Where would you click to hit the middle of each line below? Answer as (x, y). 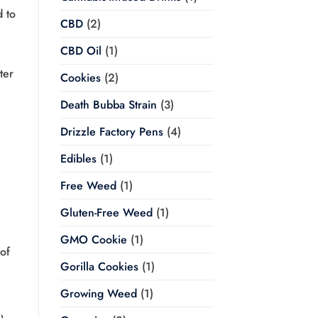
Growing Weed (98, 294)
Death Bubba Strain (108, 105)
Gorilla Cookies (99, 267)
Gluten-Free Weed (106, 213)
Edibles (78, 159)
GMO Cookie (93, 240)
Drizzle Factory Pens (111, 132)
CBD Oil (81, 51)
